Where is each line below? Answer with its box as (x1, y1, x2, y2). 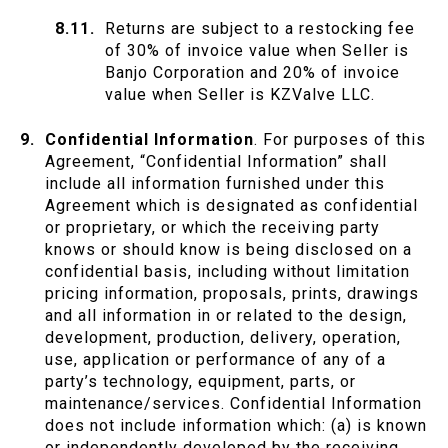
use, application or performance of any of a (45, 350, 386, 370)
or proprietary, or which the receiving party (45, 218, 380, 238)
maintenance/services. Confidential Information (45, 394, 422, 414)
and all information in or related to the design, (45, 306, 407, 326)
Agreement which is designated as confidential (45, 196, 418, 216)
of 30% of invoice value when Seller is (105, 41, 409, 61)
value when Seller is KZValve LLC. (105, 85, 375, 105)
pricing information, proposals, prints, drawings (45, 284, 419, 304)
